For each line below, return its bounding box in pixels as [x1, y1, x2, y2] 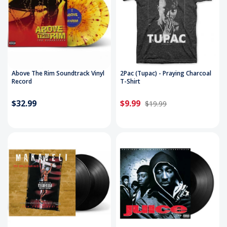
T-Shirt [120, 77, 140, 86]
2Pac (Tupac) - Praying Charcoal [120, 68, 211, 78]
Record [12, 77, 32, 86]
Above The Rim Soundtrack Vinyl [12, 68, 104, 78]
